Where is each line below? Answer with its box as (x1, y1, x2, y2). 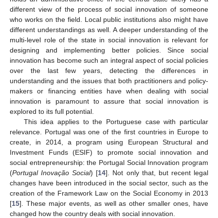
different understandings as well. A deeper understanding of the (10, 25, 208, 34)
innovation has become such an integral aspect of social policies (10, 56, 208, 64)
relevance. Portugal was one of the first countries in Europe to (10, 127, 208, 136)
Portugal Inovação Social (12, 168, 91, 177)
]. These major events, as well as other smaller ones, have (19, 199, 208, 207)
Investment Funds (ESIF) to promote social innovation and (10, 148, 208, 156)
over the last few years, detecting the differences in (10, 66, 208, 74)
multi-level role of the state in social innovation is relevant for (10, 36, 208, 44)
